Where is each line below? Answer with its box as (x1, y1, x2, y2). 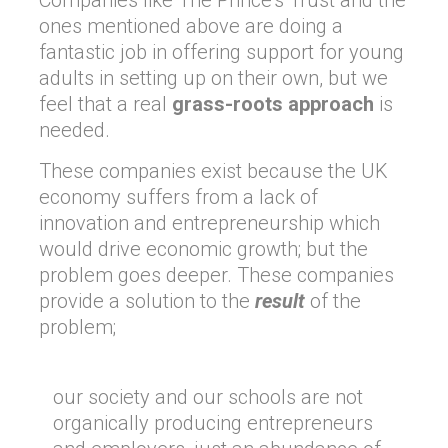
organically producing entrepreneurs (53, 411, 373, 435)
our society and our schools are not (53, 385, 363, 409)
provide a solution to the (39, 289, 255, 313)
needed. (39, 118, 110, 142)
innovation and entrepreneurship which (39, 211, 380, 235)
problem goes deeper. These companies (39, 263, 394, 287)
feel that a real (39, 92, 172, 116)
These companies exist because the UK (39, 159, 388, 183)
